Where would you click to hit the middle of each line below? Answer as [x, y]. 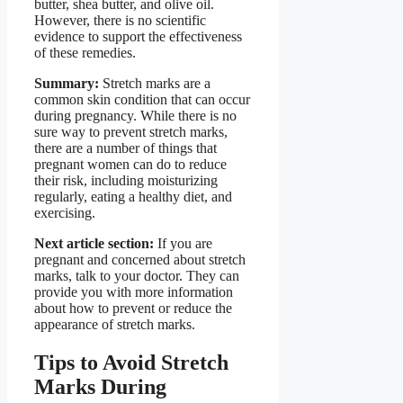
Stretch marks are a [155, 83]
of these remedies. [85, 52]
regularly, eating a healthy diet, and [133, 196]
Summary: [67, 83]
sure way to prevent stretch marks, [131, 131]
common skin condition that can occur [142, 99]
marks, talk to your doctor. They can [137, 275]
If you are [183, 243]
